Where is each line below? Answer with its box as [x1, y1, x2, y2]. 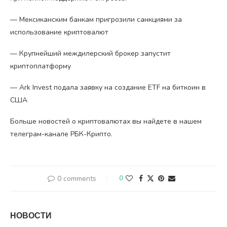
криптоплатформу [10, 61, 71, 71]
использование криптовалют [10, 27, 108, 37]
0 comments [57, 174, 96, 184]
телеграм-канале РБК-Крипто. [10, 129, 112, 139]
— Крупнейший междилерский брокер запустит [10, 49, 171, 59]
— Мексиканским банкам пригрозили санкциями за [10, 15, 182, 25]
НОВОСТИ [10, 211, 52, 221]
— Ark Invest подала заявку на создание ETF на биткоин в [10, 83, 206, 93]
